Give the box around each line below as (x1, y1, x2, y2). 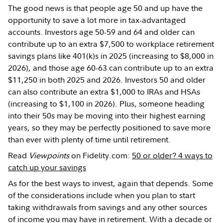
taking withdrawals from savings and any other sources (8, 201, 208, 213)
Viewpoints (29, 149, 70, 161)
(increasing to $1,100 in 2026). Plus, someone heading (8, 98, 205, 109)
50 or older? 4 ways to (132, 149, 213, 161)
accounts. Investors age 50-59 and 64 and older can (8, 26, 195, 37)
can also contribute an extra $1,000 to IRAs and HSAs (8, 86, 201, 97)
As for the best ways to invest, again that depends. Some (8, 177, 214, 189)
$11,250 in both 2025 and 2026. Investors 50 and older (8, 74, 206, 85)
